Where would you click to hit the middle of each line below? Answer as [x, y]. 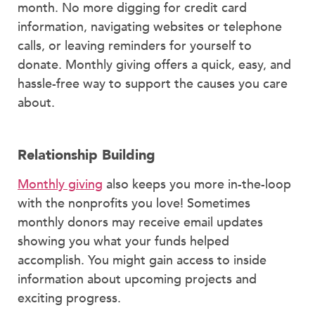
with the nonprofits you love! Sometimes [134, 203]
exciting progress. [69, 298]
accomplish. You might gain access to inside [142, 260]
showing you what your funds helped [123, 241]
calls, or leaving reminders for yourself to [135, 46]
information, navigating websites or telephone [150, 27]
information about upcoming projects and [137, 279]
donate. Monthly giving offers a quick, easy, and [154, 65]
